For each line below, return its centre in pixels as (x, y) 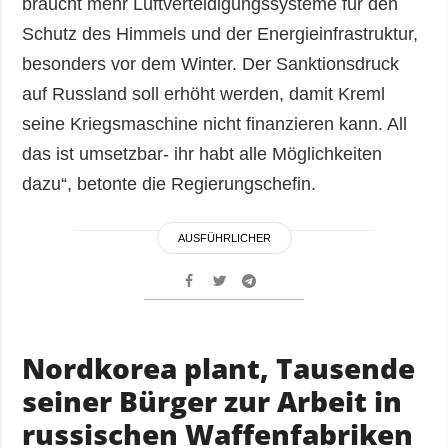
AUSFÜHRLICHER (224, 238)
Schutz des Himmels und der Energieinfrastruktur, (220, 34)
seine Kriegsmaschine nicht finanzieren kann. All (215, 124)
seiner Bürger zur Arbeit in (212, 401)
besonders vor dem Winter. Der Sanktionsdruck (211, 64)
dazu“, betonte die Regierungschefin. (177, 184)
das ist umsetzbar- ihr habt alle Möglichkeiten (202, 154)
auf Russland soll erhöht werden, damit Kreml (204, 94)
